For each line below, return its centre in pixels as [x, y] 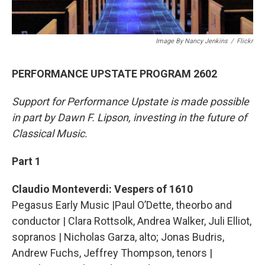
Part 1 [26, 161]
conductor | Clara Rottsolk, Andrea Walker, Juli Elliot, [132, 221]
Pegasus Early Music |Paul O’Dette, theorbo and [122, 205]
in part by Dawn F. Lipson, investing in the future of [129, 118]
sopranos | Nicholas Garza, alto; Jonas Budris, [118, 237]
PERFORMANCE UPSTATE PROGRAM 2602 [114, 74]
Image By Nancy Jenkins [192, 41]
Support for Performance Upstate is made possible [130, 102]
